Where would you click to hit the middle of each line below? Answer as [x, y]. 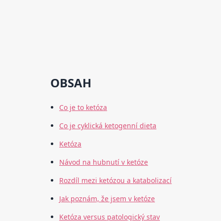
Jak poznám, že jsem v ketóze [107, 199]
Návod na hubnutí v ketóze [104, 162]
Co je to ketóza [83, 108]
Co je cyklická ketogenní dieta [108, 126]
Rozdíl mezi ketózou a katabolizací [116, 181]
